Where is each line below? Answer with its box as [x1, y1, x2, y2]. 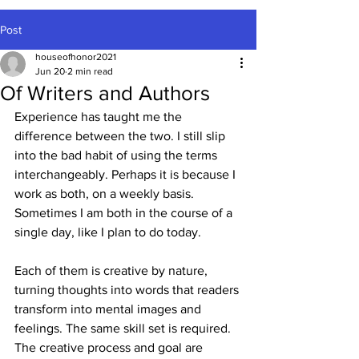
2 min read [67, 66, 113, 77]
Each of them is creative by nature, [14, 264, 211, 277]
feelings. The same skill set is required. [14, 321, 234, 335]
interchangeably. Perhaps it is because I [14, 167, 239, 181]
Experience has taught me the [14, 110, 185, 123]
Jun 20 [35, 66, 65, 77]
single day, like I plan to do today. [14, 225, 201, 239]
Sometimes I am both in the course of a [14, 206, 236, 220]
